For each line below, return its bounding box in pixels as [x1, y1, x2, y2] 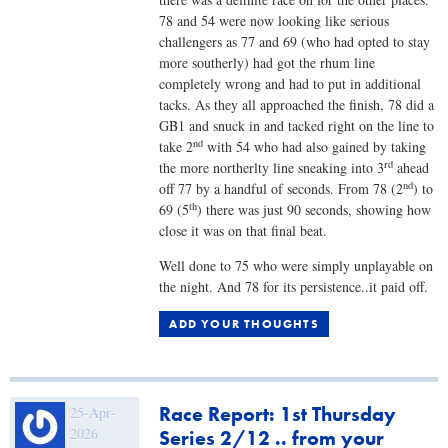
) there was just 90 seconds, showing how [197, 199, 432, 219]
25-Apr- [70, 402, 115, 422]
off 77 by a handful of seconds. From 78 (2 [159, 178, 404, 198]
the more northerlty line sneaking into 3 [159, 157, 385, 177]
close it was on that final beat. [159, 220, 328, 240]
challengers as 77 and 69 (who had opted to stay [159, 31, 431, 51]
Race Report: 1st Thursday [159, 400, 397, 427]
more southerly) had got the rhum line [159, 52, 376, 72]
